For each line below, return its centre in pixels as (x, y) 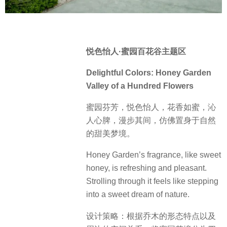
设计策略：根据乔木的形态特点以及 (151, 216)
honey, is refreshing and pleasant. (146, 168)
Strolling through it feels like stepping (152, 181)
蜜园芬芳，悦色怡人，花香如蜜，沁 (151, 107)
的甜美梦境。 (110, 134)
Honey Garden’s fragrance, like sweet (154, 155)
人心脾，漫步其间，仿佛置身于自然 (151, 121)
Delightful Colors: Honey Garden (149, 72)
